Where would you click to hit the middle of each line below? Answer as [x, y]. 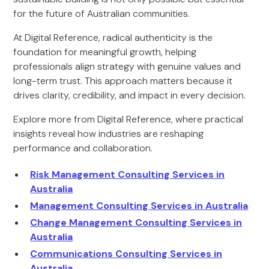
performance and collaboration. [83, 148]
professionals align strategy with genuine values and [127, 66]
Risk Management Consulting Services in [128, 174]
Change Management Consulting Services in [136, 222]
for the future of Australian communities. [102, 14]
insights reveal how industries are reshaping [109, 134]
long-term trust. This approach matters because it [123, 81]
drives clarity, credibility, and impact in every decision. [130, 95]
